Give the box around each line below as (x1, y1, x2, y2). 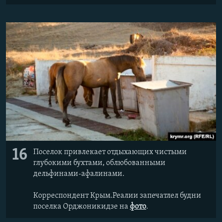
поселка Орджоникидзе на (33, 203, 130, 211)
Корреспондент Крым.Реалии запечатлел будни (33, 192, 201, 200)
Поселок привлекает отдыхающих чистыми (33, 148, 187, 157)
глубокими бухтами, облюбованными (33, 159, 166, 167)
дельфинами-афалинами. (33, 170, 124, 178)
